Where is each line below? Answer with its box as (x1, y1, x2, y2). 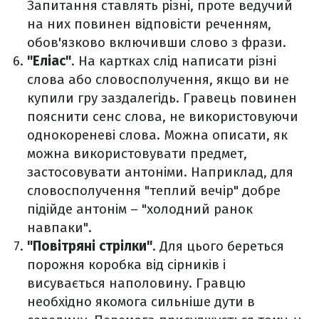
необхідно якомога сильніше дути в (27, 293, 255, 310)
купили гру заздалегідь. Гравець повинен (27, 90, 297, 106)
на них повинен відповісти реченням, (27, 16, 271, 32)
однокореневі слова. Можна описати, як (27, 127, 288, 143)
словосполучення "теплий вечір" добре (27, 182, 281, 199)
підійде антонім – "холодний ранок (27, 201, 253, 217)
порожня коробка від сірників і (27, 256, 226, 273)
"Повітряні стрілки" (27, 238, 152, 254)
